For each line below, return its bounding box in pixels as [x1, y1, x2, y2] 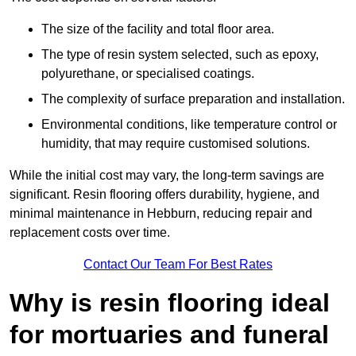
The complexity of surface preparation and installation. [41, 92, 345, 106]
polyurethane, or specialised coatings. [41, 67, 254, 81]
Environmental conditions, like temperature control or [41, 118, 337, 132]
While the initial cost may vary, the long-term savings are [10, 168, 324, 183]
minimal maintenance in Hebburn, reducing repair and [10, 207, 312, 221]
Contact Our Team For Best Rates [83, 257, 273, 272]
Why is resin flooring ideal [10, 288, 330, 318]
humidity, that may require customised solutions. [41, 137, 310, 151]
